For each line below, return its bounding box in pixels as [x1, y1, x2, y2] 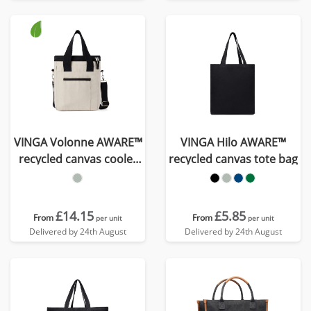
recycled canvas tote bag [169, 151, 298, 167]
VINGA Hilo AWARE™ [180, 135, 286, 150]
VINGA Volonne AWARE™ [13, 135, 142, 150]
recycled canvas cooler [18, 151, 137, 167]
